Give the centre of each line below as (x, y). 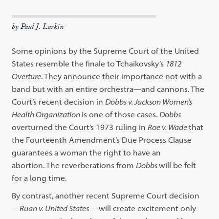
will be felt (178, 165)
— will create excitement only (143, 208)
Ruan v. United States (55, 208)
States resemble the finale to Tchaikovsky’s (89, 64)
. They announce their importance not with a (122, 76)
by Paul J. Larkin (38, 28)
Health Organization (47, 114)
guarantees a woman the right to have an (87, 153)
